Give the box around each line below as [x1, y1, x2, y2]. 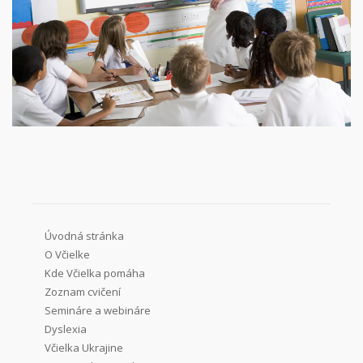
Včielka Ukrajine [45, 340, 123, 356]
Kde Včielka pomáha [45, 266, 145, 281]
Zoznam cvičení [45, 284, 121, 300]
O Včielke [45, 247, 90, 263]
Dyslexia [45, 322, 87, 337]
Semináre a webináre [45, 303, 151, 318]
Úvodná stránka [45, 228, 124, 244]
